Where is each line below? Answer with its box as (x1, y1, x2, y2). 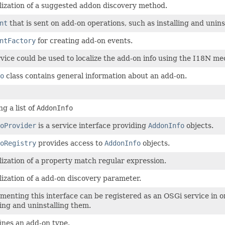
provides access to (36, 139, 104, 147)
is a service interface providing (36, 121, 148, 130)
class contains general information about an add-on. (4, 71, 187, 80)
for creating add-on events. (36, 36, 133, 45)
